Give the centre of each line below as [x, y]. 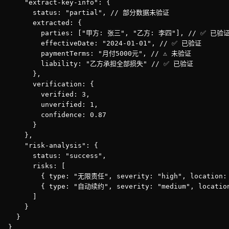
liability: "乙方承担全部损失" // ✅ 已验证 [101, 64]
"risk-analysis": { [53, 145]
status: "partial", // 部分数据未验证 [89, 13]
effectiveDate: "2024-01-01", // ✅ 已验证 [105, 43]
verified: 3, [49, 94]
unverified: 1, [53, 105]
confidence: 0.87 [57, 115]
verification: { [51, 84]
